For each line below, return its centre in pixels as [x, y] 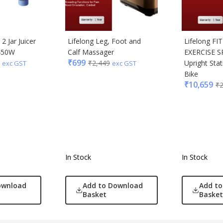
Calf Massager [91, 52]
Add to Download [112, 185]
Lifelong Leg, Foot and [104, 41]
